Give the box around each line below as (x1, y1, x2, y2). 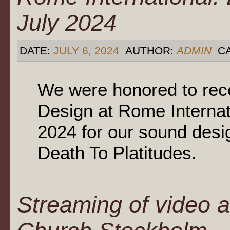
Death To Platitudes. (37, 143, 197, 163)
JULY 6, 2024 (53, 44, 119, 56)
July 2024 (17, 9, 117, 35)
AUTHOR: (122, 44, 177, 56)
